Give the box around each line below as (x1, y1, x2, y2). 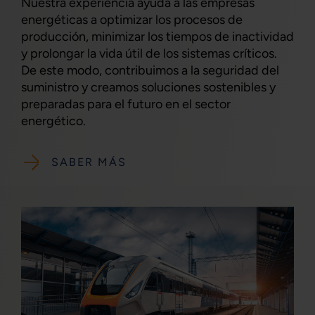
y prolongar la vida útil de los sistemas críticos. (21, 46, 277, 61)
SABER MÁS (51, 155, 127, 169)
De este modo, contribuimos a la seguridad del (21, 63, 279, 78)
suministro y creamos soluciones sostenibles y (21, 79, 276, 95)
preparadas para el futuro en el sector (21, 96, 231, 112)
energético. (21, 113, 86, 129)
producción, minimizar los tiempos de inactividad (21, 29, 294, 44)
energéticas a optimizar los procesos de (21, 12, 243, 27)
